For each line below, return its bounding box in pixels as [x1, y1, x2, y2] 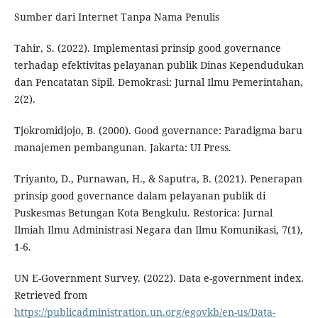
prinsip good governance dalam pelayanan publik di [13, 188, 265, 202]
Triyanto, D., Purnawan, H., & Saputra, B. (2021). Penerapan [13, 171, 302, 185]
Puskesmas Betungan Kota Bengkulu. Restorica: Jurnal [13, 205, 273, 219]
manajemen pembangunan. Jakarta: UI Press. [13, 140, 231, 154]
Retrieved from [13, 287, 87, 302]
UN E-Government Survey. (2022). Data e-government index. [13, 270, 304, 285]
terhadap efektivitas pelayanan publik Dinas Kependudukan [13, 57, 304, 72]
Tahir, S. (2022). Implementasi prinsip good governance [13, 40, 281, 55]
